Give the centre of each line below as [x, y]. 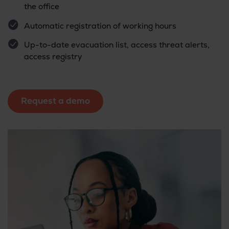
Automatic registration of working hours [100, 26]
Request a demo [55, 101]
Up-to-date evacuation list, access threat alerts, [117, 45]
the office [42, 7]
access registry [53, 57]
